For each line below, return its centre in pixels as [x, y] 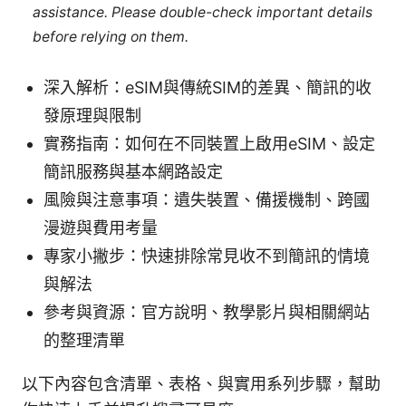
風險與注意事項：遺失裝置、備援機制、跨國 [207, 200]
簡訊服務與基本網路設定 [133, 172]
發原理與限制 [92, 116]
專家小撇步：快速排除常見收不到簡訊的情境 [207, 256]
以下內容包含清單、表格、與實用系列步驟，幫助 [201, 384]
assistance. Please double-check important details [202, 12]
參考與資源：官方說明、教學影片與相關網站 [207, 313]
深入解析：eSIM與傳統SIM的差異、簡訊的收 [208, 88]
